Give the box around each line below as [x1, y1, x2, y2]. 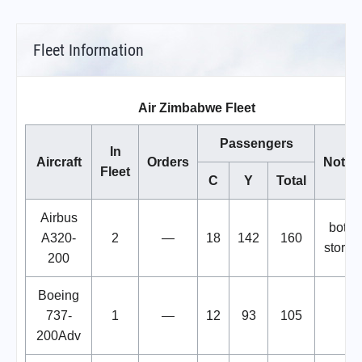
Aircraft [36, 154, 82, 169]
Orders [147, 154, 189, 169]
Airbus [40, 210, 78, 225]
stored [323, 240, 360, 255]
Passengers [219, 136, 293, 150]
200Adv [36, 328, 81, 343]
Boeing [38, 288, 79, 302]
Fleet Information [33, 40, 144, 60]
